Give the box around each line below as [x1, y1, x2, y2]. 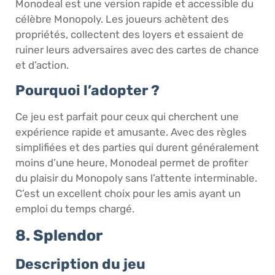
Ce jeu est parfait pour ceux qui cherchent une [15, 110, 239, 123]
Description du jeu [15, 255, 145, 273]
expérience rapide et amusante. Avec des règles [15, 126, 247, 139]
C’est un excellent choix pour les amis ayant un [15, 187, 241, 200]
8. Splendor [15, 226, 103, 244]
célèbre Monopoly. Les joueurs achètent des [15, 12, 229, 25]
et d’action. [15, 58, 69, 71]
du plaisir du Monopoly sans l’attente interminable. [15, 172, 257, 185]
